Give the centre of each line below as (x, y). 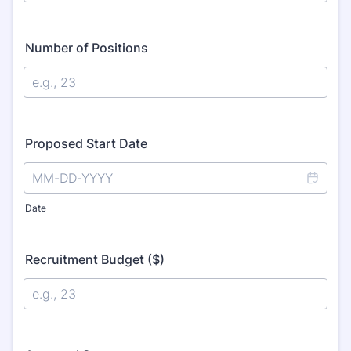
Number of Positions (87, 48)
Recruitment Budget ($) (95, 259)
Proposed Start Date (86, 143)
